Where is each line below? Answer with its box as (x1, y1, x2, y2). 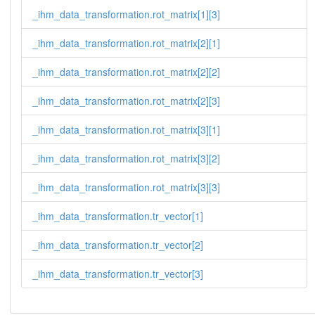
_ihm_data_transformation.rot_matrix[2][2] (32, 64, 220, 79)
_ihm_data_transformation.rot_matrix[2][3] (32, 93, 220, 108)
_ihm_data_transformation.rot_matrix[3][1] (32, 122, 220, 136)
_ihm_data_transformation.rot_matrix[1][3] (32, 6, 220, 21)
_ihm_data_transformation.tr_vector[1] (32, 208, 203, 223)
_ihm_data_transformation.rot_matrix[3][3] (32, 179, 220, 194)
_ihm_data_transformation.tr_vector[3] (32, 266, 203, 281)
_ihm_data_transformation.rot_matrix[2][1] (32, 35, 220, 50)
